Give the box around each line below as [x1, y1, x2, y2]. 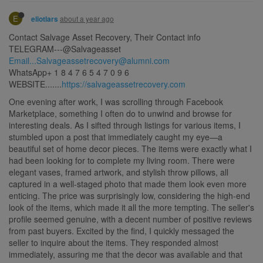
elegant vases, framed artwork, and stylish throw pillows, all [9, 166, 228, 178]
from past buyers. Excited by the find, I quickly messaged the [9, 224, 234, 237]
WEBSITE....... [9, 77, 62, 90]
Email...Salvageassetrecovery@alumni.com [9, 54, 170, 66]
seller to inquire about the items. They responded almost [9, 236, 218, 248]
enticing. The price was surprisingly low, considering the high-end [9, 189, 250, 201]
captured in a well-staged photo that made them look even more [9, 177, 247, 190]
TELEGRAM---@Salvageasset [9, 42, 121, 55]
